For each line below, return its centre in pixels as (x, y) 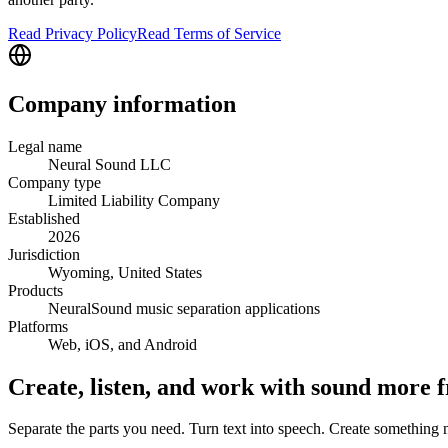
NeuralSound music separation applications (184, 308)
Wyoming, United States (125, 272)
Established (44, 218)
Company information (122, 103)
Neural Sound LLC (109, 164)
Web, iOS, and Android (122, 344)
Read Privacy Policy (72, 33)
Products (35, 290)
